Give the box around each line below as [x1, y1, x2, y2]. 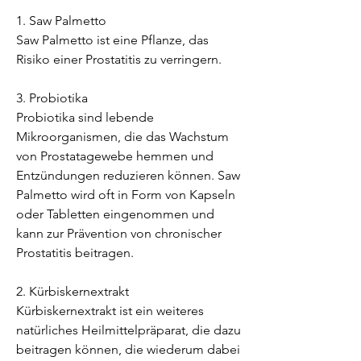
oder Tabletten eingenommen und [16, 205, 214, 222]
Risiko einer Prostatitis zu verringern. [16, 51, 222, 67]
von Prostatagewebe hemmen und [16, 147, 214, 164]
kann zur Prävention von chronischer [16, 225, 222, 241]
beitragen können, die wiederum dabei [16, 341, 240, 357]
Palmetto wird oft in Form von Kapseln [16, 186, 235, 202]
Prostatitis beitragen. [16, 244, 134, 260]
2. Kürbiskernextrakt [16, 283, 129, 299]
